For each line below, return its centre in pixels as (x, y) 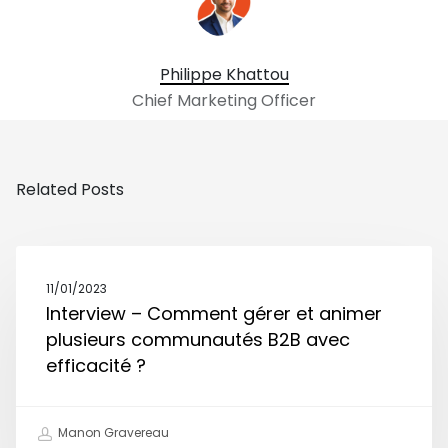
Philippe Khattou (224, 74)
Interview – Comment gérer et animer (214, 313)
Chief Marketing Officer (224, 100)
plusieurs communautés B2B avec (198, 339)
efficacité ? (96, 365)
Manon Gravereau (112, 433)
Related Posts (70, 189)
